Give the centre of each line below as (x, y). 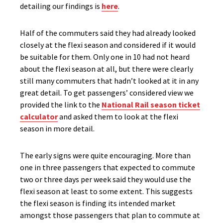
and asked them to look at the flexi (118, 116)
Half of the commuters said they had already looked (108, 33)
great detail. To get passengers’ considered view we (107, 93)
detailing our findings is (61, 6)
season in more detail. (57, 128)
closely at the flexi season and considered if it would (108, 45)
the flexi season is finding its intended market (98, 203)
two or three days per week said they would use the (106, 179)
